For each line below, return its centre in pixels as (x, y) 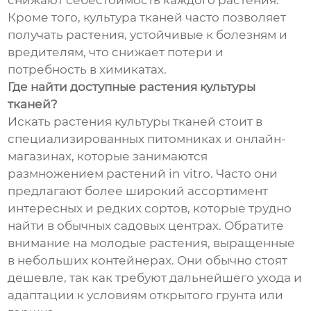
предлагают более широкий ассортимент (138, 191)
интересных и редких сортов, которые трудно (150, 209)
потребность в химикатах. (87, 70)
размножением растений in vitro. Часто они (143, 174)
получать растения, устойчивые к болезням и (148, 35)
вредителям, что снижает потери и (116, 52)
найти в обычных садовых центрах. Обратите (146, 226)
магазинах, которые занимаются (108, 157)
